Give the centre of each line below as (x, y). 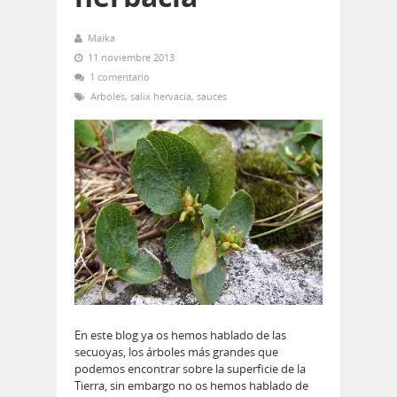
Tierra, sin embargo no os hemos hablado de (191, 386)
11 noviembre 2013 (131, 58)
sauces (212, 97)
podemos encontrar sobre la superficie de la (190, 369)
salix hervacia (161, 97)
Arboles (108, 97)
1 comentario (120, 77)
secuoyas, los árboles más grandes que (176, 352)
